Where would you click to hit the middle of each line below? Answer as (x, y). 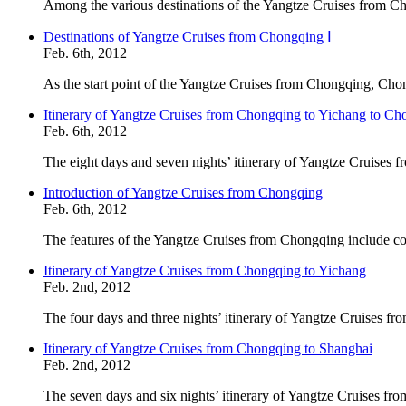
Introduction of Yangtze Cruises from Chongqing (183, 193)
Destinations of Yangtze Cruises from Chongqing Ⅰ (188, 37)
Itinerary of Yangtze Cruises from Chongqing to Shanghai (208, 348)
